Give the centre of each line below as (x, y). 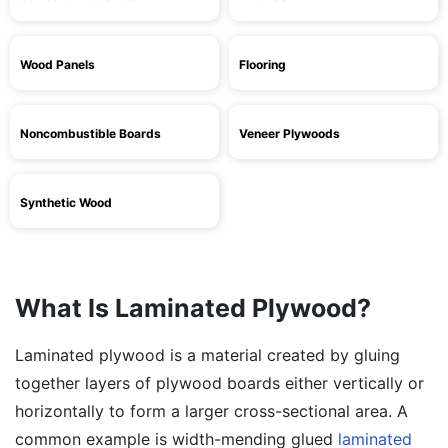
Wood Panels (57, 64)
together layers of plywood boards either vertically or (219, 383)
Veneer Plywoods (289, 133)
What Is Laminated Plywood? (193, 308)
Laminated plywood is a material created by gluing (207, 355)
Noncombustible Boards (90, 133)
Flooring (262, 64)
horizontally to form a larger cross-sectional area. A (211, 411)
